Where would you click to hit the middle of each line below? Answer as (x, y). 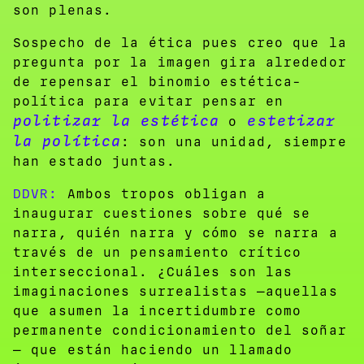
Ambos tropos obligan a (162, 193)
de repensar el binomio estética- (158, 81)
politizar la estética (117, 121)
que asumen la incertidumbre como (158, 310)
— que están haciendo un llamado (153, 349)
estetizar (287, 121)
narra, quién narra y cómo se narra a (175, 232)
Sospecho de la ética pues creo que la (180, 42)
